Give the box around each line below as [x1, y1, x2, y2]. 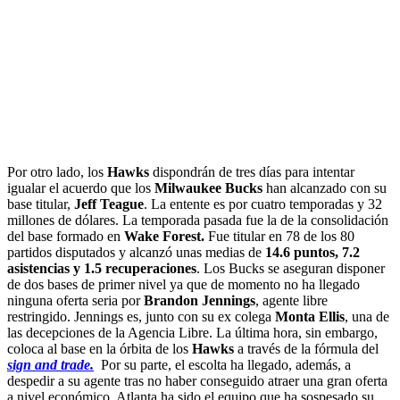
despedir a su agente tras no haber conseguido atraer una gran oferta [7, 372, 387, 388]
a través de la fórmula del [237, 340, 379, 356]
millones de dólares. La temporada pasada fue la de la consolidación [7, 212, 388, 228]
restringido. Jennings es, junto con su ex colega [7, 308, 275, 324]
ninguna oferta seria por [7, 292, 144, 308]
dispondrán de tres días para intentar [149, 163, 354, 179]
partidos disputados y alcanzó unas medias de [7, 244, 265, 260]
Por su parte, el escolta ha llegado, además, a [94, 356, 351, 372]
